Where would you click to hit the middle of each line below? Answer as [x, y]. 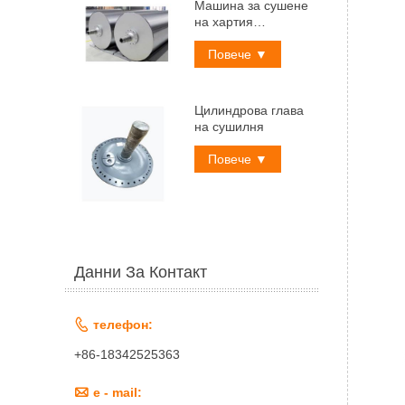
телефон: [123, 325]
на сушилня [229, 127]
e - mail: [118, 393]
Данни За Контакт [141, 273]
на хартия [223, 22]
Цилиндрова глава [249, 111]
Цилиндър [224, 38]
